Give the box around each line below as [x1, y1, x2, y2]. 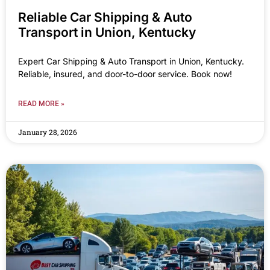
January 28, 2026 [18, 127, 77, 137]
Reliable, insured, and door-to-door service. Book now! [18, 68, 232, 79]
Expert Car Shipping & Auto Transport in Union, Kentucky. [18, 55, 244, 66]
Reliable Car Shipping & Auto [18, 9, 192, 25]
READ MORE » [18, 99, 64, 108]
